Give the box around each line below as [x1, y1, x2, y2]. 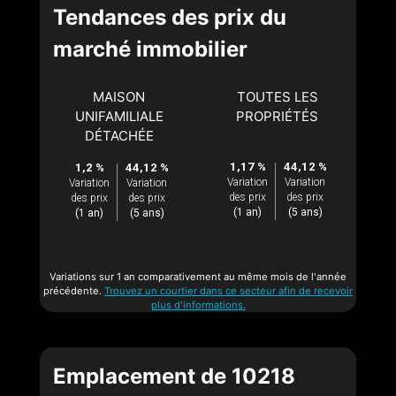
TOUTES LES [236, 88, 318, 106]
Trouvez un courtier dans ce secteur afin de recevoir [104, 285, 353, 298]
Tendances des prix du [53, 4, 286, 31]
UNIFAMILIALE [74, 108, 164, 126]
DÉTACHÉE [84, 127, 154, 145]
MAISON [93, 88, 145, 106]
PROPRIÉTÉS [236, 108, 318, 126]
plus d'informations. [150, 299, 246, 312]
